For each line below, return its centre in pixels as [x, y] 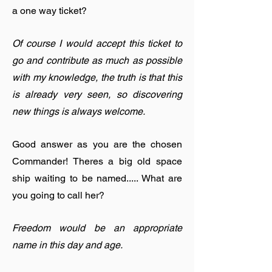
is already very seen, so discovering [97, 94]
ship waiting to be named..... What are [97, 178]
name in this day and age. [67, 245]
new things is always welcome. [79, 111]
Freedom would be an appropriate [97, 228]
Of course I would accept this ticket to [97, 43]
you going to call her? [58, 195]
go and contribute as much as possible [97, 60]
